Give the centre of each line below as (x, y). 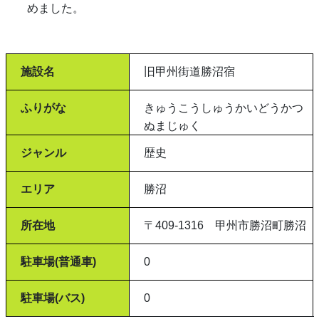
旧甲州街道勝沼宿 (189, 72)
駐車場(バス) (52, 298)
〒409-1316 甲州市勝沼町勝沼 (225, 225)
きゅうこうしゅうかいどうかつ (223, 108)
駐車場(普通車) (58, 262)
